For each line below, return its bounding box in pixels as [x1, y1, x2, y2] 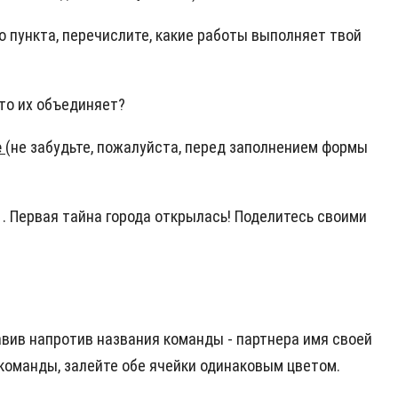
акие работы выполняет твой [163, 26, 362, 45]
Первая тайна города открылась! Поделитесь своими [10, 207, 367, 227]
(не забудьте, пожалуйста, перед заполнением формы [5, 138, 368, 157]
